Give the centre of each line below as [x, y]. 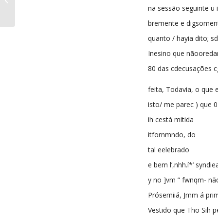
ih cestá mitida [171, 120]
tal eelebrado [169, 150]
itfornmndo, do [172, 135]
